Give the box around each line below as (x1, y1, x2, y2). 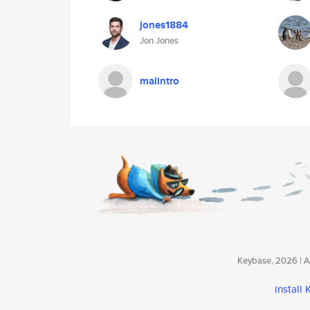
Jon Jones (140, 34, 179, 47)
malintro (140, 73, 179, 89)
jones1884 (140, 17, 188, 33)
